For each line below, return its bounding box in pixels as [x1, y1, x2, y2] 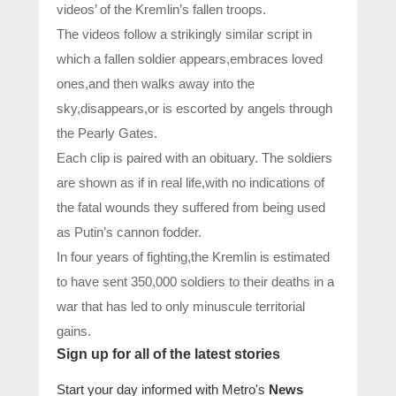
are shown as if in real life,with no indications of [57, 174, 324, 190]
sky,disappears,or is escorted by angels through [57, 100, 332, 116]
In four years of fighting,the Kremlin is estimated [57, 248, 330, 264]
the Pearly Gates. [57, 125, 157, 141]
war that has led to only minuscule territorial [57, 298, 305, 314]
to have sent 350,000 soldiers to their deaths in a [57, 273, 334, 289]
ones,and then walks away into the [57, 75, 255, 91]
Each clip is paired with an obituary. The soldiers [57, 149, 332, 165]
